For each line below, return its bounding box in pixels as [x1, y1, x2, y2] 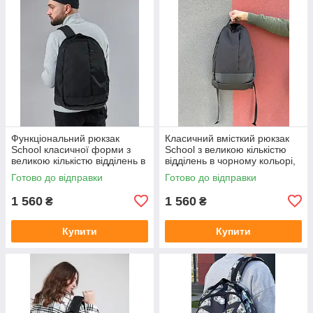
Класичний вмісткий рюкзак [165, 132, 289, 144]
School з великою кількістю [165, 143, 286, 155]
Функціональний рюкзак [11, 132, 119, 144]
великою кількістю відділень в [11, 154, 145, 166]
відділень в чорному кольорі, [165, 154, 296, 166]
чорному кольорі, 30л [11, 166, 109, 177]
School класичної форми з [11, 143, 131, 155]
